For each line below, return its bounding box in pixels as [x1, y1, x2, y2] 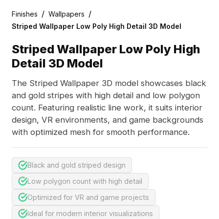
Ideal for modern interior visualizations [27, 209, 153, 218]
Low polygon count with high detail [27, 177, 143, 186]
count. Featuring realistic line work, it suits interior [11, 103, 202, 113]
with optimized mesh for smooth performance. [11, 127, 190, 137]
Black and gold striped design [27, 161, 126, 170]
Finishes [11, 9, 38, 18]
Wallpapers [48, 9, 85, 18]
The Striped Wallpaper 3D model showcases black [11, 78, 206, 88]
